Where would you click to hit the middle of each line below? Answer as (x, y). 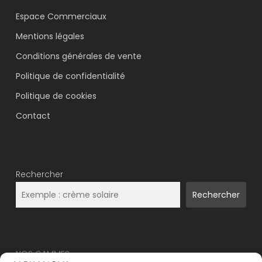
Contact (33, 116)
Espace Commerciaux (61, 17)
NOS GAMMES (42, 254)
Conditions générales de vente (78, 56)
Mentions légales (50, 37)
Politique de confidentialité (70, 76)
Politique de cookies (56, 96)
